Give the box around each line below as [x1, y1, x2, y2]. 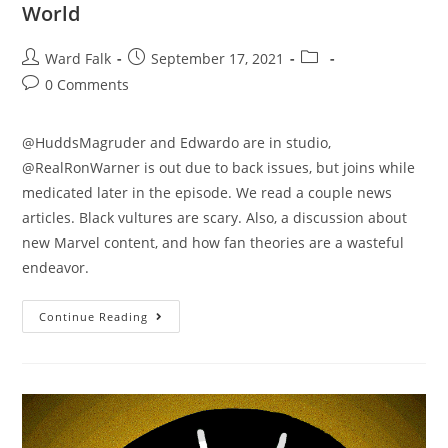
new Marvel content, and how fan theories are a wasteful [22, 232, 405, 252]
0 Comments [45, 74, 130, 94]
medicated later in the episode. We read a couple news [22, 182, 393, 202]
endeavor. [22, 257, 90, 277]
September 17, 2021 [151, 48, 285, 68]
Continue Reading [39, 308, 149, 324]
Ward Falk [45, 48, 112, 68]
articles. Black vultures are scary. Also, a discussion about [22, 207, 408, 227]
